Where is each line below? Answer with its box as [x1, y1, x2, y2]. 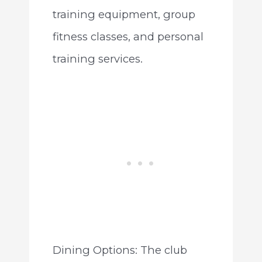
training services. [52, 51, 143, 65]
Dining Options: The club [52, 243, 187, 257]
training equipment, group [52, 7, 195, 21]
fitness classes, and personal [52, 29, 204, 43]
